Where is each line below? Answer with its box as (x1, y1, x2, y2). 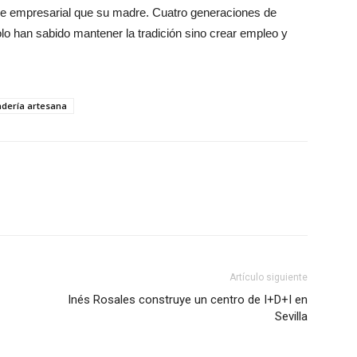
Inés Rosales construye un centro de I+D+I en (68, 292, 308, 307)
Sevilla (275, 309, 308, 324)
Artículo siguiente (229, 272, 308, 283)
